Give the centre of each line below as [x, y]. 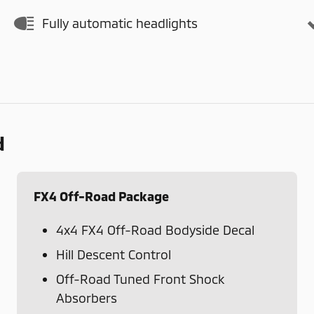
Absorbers [87, 298]
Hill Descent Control [114, 254]
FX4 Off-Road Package [101, 196]
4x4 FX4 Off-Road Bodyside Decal [155, 230]
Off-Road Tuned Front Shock [140, 279]
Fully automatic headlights [120, 23]
